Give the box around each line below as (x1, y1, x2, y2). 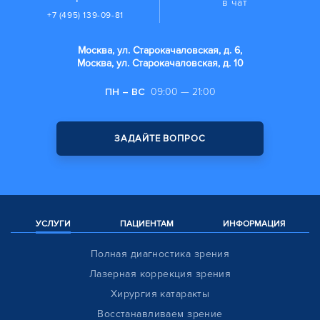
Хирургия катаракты (110, 288, 210, 301)
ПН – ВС (104, 86, 145, 99)
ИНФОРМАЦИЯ (222, 219, 285, 230)
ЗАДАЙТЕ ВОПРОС (114, 133, 206, 145)
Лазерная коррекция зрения (89, 268, 231, 281)
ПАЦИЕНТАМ (119, 219, 174, 230)
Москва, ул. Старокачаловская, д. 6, (78, 44, 242, 57)
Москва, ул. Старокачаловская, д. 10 (76, 57, 244, 70)
